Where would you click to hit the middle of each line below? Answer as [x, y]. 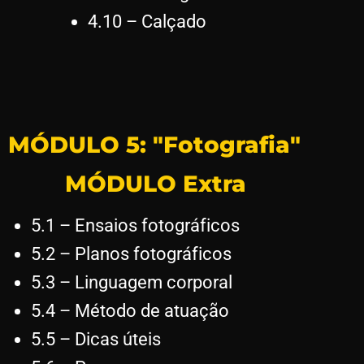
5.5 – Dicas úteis [96, 339]
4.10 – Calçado [147, 21]
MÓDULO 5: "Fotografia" [154, 144]
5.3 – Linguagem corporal [132, 282]
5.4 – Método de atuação [130, 310]
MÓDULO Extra [156, 183]
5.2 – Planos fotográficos [131, 253]
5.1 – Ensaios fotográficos [135, 225]
